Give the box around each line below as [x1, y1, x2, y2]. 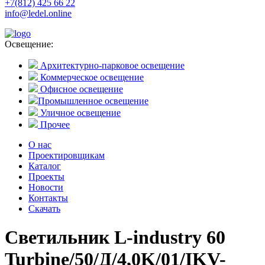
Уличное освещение [38, 108, 121, 118]
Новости [28, 182, 63, 192]
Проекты [28, 172, 64, 182]
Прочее [38, 119, 70, 130]
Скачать [28, 203, 60, 214]
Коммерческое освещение [38, 72, 144, 82]
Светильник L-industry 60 [5, 227, 225, 248]
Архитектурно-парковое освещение [38, 60, 185, 70]
